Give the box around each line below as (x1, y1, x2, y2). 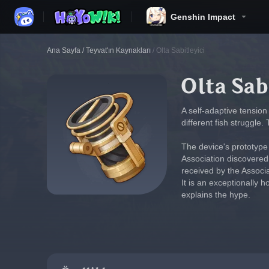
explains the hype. (181, 190, 250, 199)
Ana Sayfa (47, 46, 80, 55)
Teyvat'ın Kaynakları (86, 46, 151, 55)
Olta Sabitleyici (156, 46, 205, 55)
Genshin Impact (171, 12, 235, 22)
